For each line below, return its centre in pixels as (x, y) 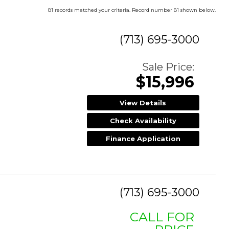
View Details (143, 102)
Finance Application (143, 138)
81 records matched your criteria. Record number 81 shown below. (132, 10)
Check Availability (143, 120)
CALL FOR (162, 217)
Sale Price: (168, 67)
